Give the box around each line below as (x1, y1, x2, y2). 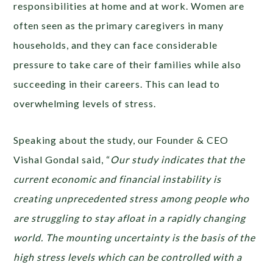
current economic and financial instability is (13, 172, 222, 185)
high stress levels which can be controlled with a (13, 250, 243, 263)
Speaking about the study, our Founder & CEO (13, 133, 229, 146)
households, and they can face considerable (13, 38, 218, 51)
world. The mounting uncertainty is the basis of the (13, 231, 256, 243)
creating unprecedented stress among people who (13, 192, 250, 204)
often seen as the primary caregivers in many (13, 19, 224, 31)
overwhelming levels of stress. (13, 97, 159, 109)
